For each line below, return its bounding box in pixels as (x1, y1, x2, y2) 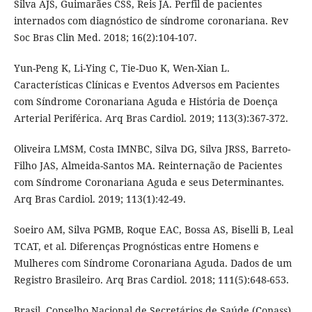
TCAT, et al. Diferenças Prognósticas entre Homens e (13, 240, 259, 253)
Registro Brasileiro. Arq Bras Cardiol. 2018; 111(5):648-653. (13, 273, 289, 287)
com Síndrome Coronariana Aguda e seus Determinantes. (13, 175, 284, 189)
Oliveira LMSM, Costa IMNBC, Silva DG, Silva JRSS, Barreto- (13, 142, 290, 156)
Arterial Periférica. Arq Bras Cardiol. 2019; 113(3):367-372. (13, 111, 288, 125)
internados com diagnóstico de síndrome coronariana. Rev (13, 14, 288, 28)
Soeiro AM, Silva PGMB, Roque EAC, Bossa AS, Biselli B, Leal (13, 223, 293, 237)
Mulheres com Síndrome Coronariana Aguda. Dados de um (13, 256, 292, 270)
